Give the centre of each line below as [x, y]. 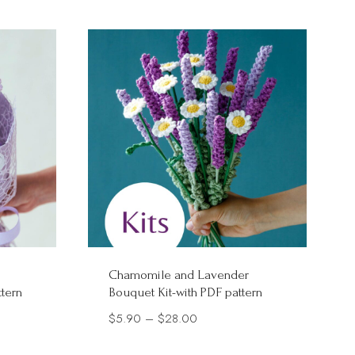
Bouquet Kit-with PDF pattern [186, 292]
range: [212, 340]
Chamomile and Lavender [179, 275]
